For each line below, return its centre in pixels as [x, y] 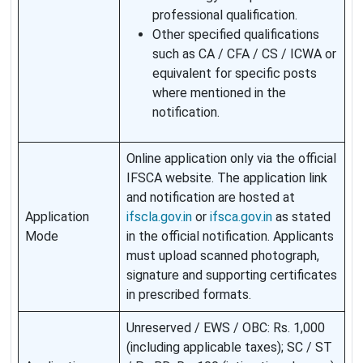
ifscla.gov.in [159, 217]
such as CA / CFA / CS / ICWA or [244, 54]
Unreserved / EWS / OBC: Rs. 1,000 [226, 328]
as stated [301, 217]
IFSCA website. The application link [227, 178]
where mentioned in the [219, 93]
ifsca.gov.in [241, 217]
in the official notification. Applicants [230, 237]
